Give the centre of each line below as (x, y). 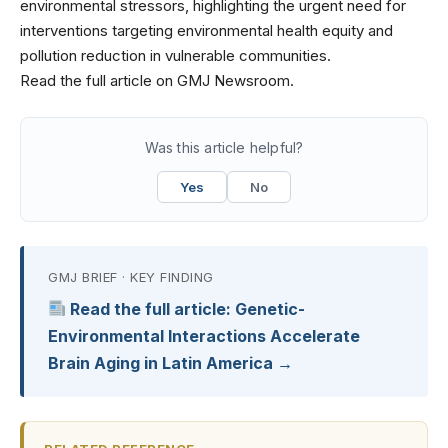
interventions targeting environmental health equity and (206, 30)
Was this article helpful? (224, 147)
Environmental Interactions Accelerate (204, 335)
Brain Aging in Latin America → (170, 362)
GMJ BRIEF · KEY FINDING (131, 276)
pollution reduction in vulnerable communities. (175, 55)
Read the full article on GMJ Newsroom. (157, 80)
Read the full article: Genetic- (186, 308)
